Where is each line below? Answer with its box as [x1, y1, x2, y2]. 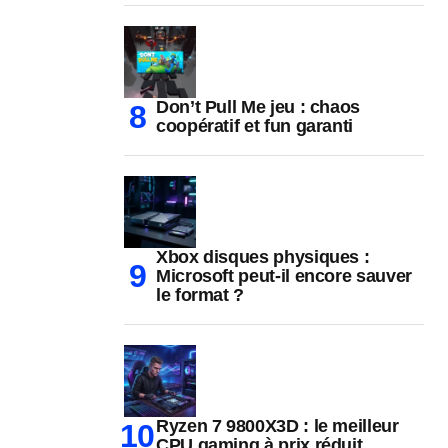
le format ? [156, 285, 245, 306]
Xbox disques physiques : [156, 247, 370, 268]
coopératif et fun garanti [156, 116, 353, 137]
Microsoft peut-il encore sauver [156, 266, 412, 287]
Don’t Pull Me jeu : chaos [156, 97, 360, 118]
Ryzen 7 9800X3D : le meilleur [156, 416, 399, 437]
